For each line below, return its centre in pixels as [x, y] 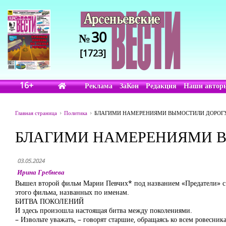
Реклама [99, 86]
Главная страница [36, 113]
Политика [76, 113]
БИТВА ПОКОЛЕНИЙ [49, 201]
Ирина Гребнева [41, 172]
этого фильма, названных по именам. [72, 192]
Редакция [161, 86]
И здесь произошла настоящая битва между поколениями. [104, 210]
